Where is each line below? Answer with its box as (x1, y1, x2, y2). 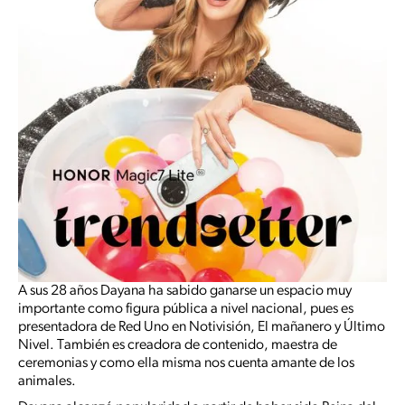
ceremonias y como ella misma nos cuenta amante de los (18, 356, 354, 372)
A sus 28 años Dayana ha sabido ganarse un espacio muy (18, 284, 352, 299)
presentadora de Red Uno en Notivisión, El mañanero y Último (18, 320, 385, 335)
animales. (18, 374, 76, 390)
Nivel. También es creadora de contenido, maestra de (18, 338, 337, 353)
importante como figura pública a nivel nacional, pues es (18, 302, 353, 317)
